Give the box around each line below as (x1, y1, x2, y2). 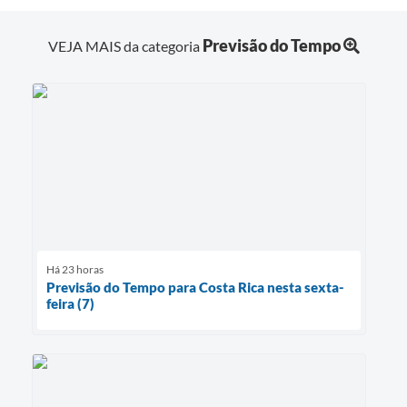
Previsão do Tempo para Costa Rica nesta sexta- (46, 278, 344, 295)
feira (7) (46, 294, 94, 312)
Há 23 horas (46, 262, 104, 276)
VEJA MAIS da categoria (47, 36, 203, 55)
